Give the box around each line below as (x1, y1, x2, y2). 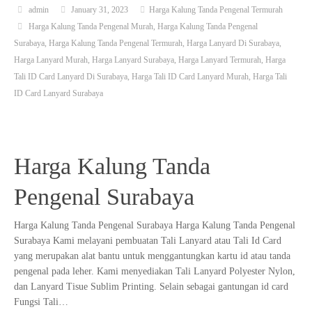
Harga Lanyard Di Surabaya (187, 38, 279, 48)
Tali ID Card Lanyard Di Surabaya (14, 72, 127, 81)
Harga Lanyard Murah (14, 55, 88, 65)
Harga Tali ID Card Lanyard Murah (132, 72, 249, 81)
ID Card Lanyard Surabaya (14, 88, 103, 98)
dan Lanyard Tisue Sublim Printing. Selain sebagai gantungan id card (14, 281, 288, 292)
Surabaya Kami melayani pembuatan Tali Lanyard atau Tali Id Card (14, 235, 281, 246)
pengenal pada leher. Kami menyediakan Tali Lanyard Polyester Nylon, (14, 265, 295, 276)
